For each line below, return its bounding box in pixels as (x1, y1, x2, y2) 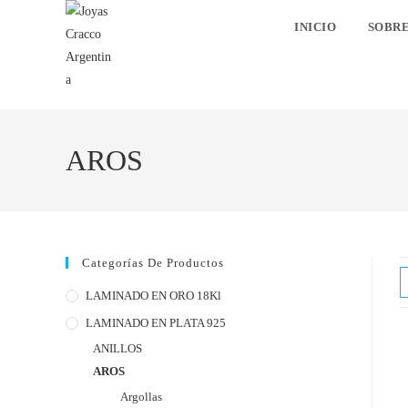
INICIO (293, 20, 337, 34)
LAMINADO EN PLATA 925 (86, 316, 226, 330)
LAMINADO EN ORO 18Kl (86, 289, 221, 302)
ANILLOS (93, 342, 142, 355)
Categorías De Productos (82, 256, 224, 270)
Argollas (120, 390, 162, 403)
